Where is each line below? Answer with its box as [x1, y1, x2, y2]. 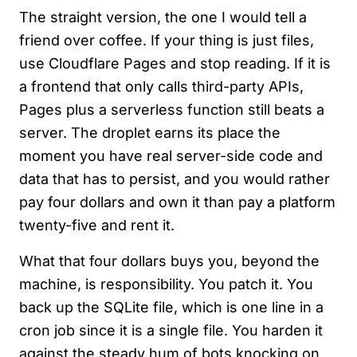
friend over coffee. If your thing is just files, [19, 32, 314, 49]
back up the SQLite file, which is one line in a [19, 299, 324, 316]
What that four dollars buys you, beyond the [19, 253, 320, 270]
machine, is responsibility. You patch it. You [19, 276, 313, 293]
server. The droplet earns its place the [19, 124, 280, 142]
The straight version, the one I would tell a [19, 9, 307, 26]
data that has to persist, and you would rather [19, 171, 330, 188]
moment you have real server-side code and [19, 147, 323, 165]
